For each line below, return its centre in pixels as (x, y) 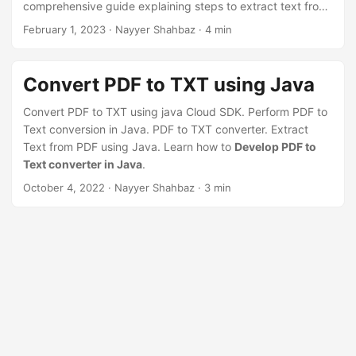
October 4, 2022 (64, 188)
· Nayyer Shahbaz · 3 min (168, 188)
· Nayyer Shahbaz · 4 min (169, 29)
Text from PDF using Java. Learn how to (129, 147)
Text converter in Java (83, 164)
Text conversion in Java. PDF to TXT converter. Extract (166, 129)
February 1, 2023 (64, 29)
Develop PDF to (275, 147)
